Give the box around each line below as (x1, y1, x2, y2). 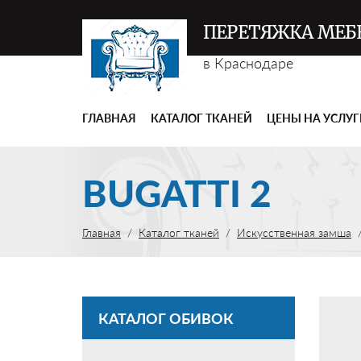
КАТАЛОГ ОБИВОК (98, 309, 234, 327)
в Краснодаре (203, 54, 293, 72)
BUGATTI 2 (82, 171, 272, 215)
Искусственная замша (237, 226, 351, 239)
